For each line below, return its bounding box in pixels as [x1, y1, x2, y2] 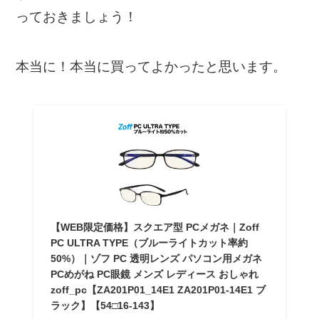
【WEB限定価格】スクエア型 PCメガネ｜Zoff [50, 221, 259, 234]
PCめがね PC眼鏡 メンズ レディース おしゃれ [50, 268, 258, 281]
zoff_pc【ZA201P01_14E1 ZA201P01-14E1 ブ [50, 284, 266, 296]
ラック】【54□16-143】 [50, 300, 159, 312]
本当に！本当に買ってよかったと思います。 [16, 59, 287, 75]
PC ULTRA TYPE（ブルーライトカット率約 [50, 237, 248, 249]
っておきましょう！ [16, 9, 138, 24]
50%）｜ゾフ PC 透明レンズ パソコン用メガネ [50, 253, 262, 265]
